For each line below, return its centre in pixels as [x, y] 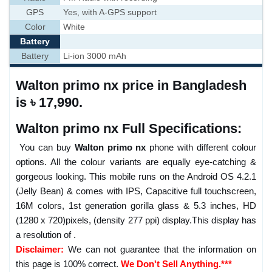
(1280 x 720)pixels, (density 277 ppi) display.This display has [136, 220]
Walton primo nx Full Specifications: [129, 128]
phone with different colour [201, 147]
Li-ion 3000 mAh [95, 56]
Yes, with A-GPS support [110, 12]
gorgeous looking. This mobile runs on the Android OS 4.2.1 [136, 176]
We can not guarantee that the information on [160, 249]
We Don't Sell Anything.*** [176, 264]
